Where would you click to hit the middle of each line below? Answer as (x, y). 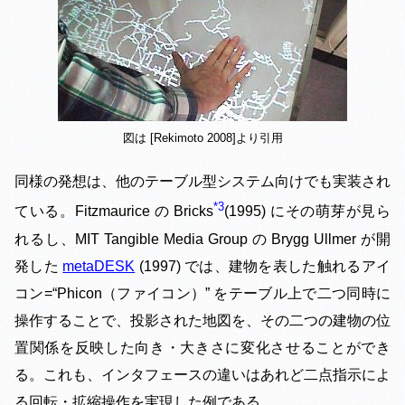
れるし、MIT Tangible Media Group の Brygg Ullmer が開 (202, 239)
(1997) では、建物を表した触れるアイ (263, 266)
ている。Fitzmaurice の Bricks (114, 212)
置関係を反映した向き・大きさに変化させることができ (202, 347)
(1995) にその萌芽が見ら (308, 212)
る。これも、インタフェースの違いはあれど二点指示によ (202, 374)
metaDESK (99, 266)
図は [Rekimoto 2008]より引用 (202, 138)
